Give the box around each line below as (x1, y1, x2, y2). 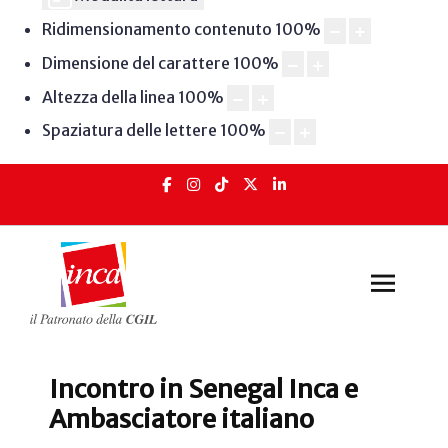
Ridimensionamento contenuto (41, 19, 272, 40)
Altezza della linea (41, 86, 175, 107)
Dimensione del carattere (41, 52, 230, 73)
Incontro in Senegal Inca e (49, 373, 358, 406)
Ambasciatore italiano (49, 403, 314, 436)
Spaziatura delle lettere (41, 120, 217, 141)
